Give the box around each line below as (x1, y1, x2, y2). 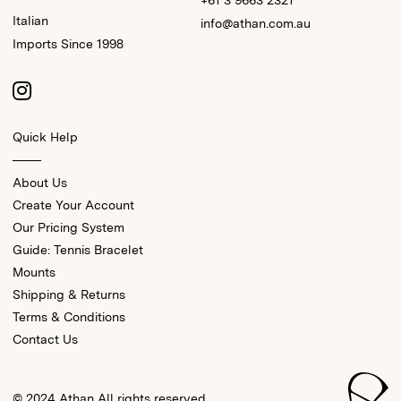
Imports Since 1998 (13, 37, 124, 52)
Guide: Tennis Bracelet (13, 243, 143, 258)
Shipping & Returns (13, 287, 125, 303)
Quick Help (13, 130, 78, 145)
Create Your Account (13, 198, 134, 213)
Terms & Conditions (13, 310, 125, 325)
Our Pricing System (13, 220, 124, 235)
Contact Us (13, 332, 78, 347)
